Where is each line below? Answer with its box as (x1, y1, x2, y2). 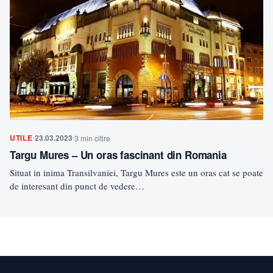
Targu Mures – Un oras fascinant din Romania (10, 147, 227, 162)
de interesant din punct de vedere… (10, 179, 144, 192)
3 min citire (74, 132, 110, 143)
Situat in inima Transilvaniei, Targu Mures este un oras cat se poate (10, 166, 263, 179)
